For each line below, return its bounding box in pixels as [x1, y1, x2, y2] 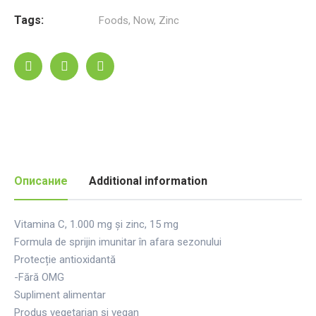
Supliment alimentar [14, 288, 106, 301]
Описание [14, 174, 68, 188]
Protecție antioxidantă [14, 253, 116, 266]
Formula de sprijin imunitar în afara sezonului [14, 236, 221, 248]
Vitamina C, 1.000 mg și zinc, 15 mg [14, 218, 178, 231]
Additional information [89, 174, 207, 188]
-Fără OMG [14, 271, 64, 284]
